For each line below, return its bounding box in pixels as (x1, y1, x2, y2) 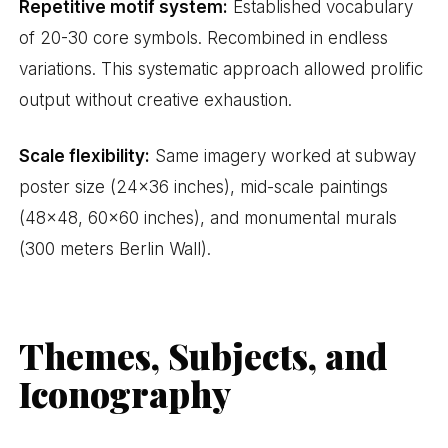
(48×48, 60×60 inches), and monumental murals (19, 208, 398, 229)
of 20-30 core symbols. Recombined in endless (19, 27, 389, 48)
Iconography (19, 370, 232, 418)
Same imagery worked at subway (150, 146, 417, 167)
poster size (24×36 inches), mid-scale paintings (19, 177, 389, 198)
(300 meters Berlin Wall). (19, 239, 212, 260)
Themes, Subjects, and (19, 332, 389, 380)
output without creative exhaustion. (19, 89, 293, 110)
